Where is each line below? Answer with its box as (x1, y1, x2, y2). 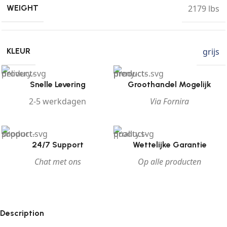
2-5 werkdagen (29, 96, 86, 107)
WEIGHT (7, 3, 39, 13)
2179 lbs (188, 3, 219, 14)
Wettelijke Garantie (132, 140, 207, 150)
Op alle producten (138, 156, 201, 168)
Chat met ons (34, 156, 81, 168)
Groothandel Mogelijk (128, 80, 211, 90)
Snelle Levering (29, 80, 86, 90)
